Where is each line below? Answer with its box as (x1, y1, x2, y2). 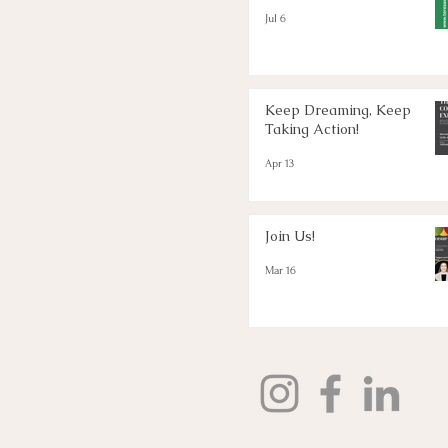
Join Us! (265, 226, 315, 245)
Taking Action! (265, 119, 359, 138)
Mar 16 (265, 264, 296, 278)
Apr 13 (265, 157, 294, 171)
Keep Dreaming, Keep (265, 100, 411, 119)
